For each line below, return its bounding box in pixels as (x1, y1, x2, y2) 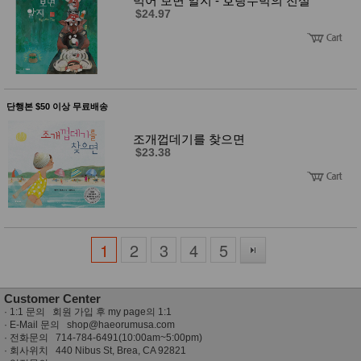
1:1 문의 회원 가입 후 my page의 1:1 (10, 306, 172, 318)
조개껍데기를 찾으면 (133, 131, 245, 146)
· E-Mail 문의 (4, 319, 67, 331)
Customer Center (4, 292, 101, 306)
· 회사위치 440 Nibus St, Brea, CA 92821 (4, 345, 186, 357)
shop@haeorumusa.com (67, 319, 175, 331)
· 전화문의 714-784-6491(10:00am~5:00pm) (4, 332, 202, 344)
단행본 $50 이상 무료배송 (6, 101, 108, 111)
